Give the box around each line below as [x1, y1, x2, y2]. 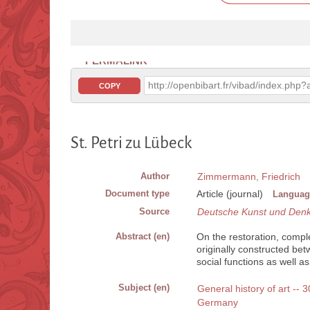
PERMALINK [85, 55, 147, 67]
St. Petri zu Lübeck [71, 134, 192, 152]
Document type [105, 188, 170, 199]
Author [140, 171, 170, 182]
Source [139, 206, 170, 217]
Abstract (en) [116, 231, 170, 242]
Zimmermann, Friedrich [197, 171, 300, 183]
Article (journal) [197, 188, 263, 200]
